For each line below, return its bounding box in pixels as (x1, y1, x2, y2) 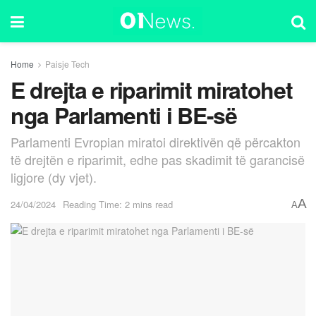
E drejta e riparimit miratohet (11, 73, 293, 106)
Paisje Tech (45, 58, 90, 70)
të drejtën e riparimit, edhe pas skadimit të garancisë (11, 150, 305, 169)
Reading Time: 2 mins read (63, 197, 173, 211)
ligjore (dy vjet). (11, 167, 97, 186)
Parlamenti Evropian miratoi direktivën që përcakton (11, 132, 300, 151)
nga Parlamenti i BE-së (11, 99, 237, 131)
